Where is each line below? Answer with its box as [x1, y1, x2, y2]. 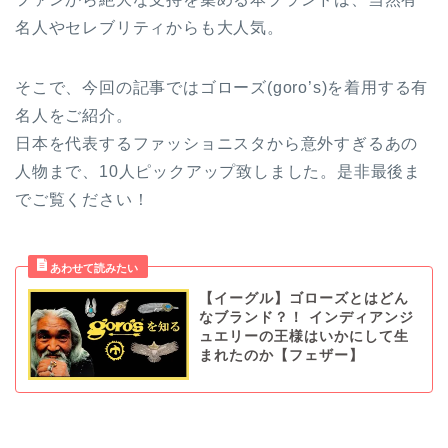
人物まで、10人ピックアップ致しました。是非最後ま [15, 163, 421, 181]
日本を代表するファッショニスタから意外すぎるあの [15, 135, 419, 153]
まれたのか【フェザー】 [198, 348, 364, 364]
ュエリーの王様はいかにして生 [198, 329, 409, 345]
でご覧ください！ [15, 191, 150, 209]
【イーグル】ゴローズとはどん [198, 291, 409, 307]
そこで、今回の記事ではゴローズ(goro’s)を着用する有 [15, 79, 429, 97]
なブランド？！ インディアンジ [198, 310, 414, 326]
